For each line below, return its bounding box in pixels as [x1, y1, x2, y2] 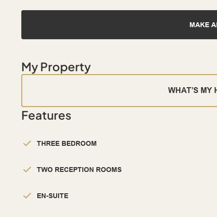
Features [21, 108, 71, 123]
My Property [21, 59, 91, 74]
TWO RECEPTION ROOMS [37, 166, 122, 174]
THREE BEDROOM [37, 139, 97, 148]
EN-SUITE [37, 192, 68, 200]
